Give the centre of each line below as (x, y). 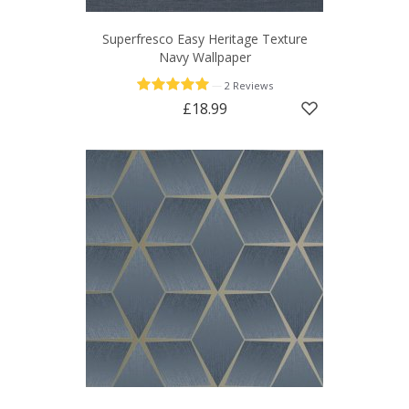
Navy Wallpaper (204, 58)
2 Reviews (249, 86)
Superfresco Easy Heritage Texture (204, 39)
